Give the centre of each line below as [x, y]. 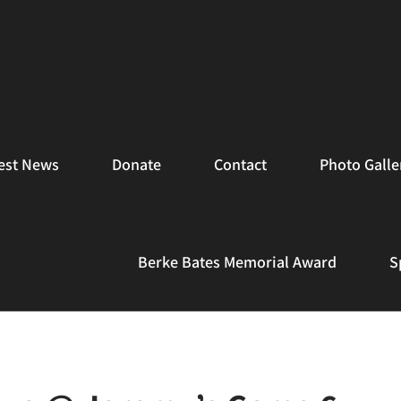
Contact [240, 164]
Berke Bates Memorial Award [237, 262]
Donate [137, 164]
